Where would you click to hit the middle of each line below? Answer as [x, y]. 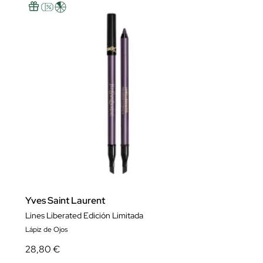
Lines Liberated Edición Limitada [84, 215]
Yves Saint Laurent [65, 200]
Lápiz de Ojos [46, 230]
